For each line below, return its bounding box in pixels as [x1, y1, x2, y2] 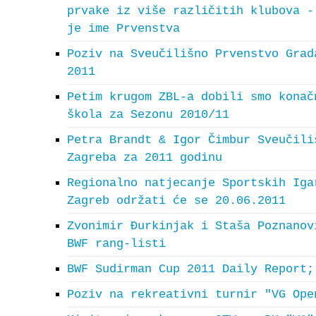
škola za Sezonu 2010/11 [67, 108, 229, 121]
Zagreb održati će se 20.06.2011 [67, 194, 286, 207]
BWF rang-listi [67, 237, 166, 250]
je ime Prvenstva [67, 22, 180, 35]
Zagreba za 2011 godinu [67, 151, 222, 164]
